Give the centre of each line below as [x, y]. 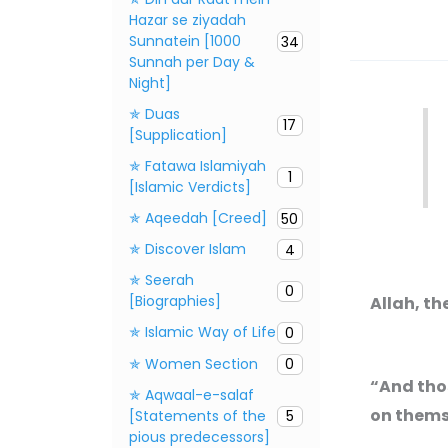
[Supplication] [178, 135]
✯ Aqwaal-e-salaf [191, 394]
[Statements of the [197, 415]
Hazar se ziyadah [187, 20]
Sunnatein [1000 [185, 41]
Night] [150, 83]
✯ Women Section [193, 363]
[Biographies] [175, 301]
